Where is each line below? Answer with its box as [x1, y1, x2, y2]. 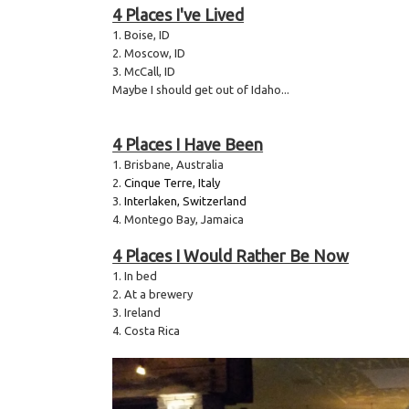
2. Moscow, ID [112, 47, 186, 60]
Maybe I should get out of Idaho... [112, 83, 290, 97]
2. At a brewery [112, 288, 194, 301]
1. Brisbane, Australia [112, 158, 225, 172]
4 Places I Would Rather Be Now [112, 246, 350, 266]
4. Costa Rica [112, 324, 181, 338]
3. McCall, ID [112, 65, 176, 79]
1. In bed [112, 269, 158, 283]
